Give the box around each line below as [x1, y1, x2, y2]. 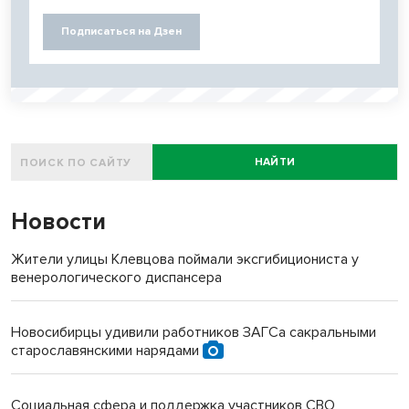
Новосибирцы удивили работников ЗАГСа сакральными [11, 322, 376, 341]
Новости [11, 207, 106, 236]
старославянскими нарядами [11, 341, 203, 360]
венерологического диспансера [11, 267, 222, 287]
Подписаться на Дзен [61, 24, 182, 38]
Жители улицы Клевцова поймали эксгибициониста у [11, 249, 359, 268]
